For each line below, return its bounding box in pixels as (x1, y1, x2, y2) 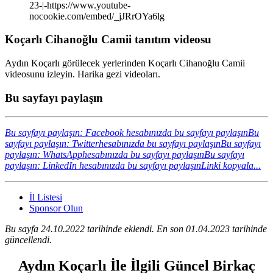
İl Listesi (29, 191, 62, 202)
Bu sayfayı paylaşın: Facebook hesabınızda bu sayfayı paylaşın (5, 127, 248, 138)
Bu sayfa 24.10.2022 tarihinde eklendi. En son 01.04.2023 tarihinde (5, 223, 267, 234)
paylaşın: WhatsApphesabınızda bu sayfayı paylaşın (5, 149, 204, 160)
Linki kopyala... (201, 160, 261, 171)
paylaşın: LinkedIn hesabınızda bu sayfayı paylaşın (5, 160, 201, 171)
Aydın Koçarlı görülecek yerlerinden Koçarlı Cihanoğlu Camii (5, 58, 245, 69)
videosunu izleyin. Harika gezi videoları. (5, 69, 160, 80)
